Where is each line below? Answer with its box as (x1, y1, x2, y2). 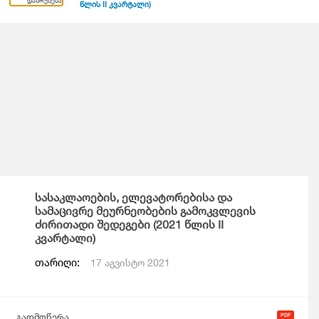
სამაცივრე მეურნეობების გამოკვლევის (35, 204, 256, 219)
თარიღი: (35, 256, 83, 270)
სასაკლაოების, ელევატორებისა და (35, 190, 232, 205)
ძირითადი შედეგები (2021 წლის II (35, 217, 224, 232)
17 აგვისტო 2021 (90, 256, 170, 269)
